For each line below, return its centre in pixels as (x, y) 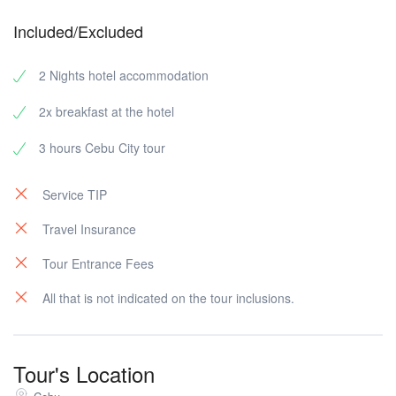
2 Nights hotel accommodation (124, 75)
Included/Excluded (78, 30)
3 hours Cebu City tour (102, 147)
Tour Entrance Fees (98, 263)
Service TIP (75, 194)
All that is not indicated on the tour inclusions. (168, 297)
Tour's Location (84, 373)
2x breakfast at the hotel (107, 111)
